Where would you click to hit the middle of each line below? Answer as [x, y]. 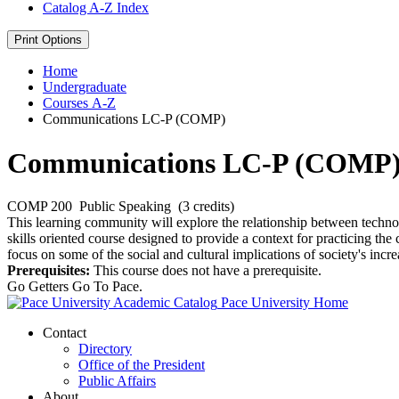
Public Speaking [125, 207]
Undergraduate [85, 87]
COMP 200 [40, 207]
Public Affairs [117, 381]
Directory [105, 349]
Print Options [48, 40]
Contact [65, 333]
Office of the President [142, 365]
